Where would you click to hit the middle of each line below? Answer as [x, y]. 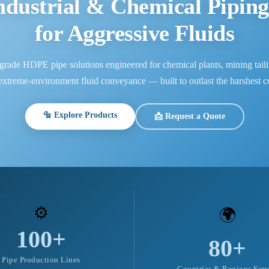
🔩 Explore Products [80, 115]
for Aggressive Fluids [134, 33]
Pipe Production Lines [41, 260]
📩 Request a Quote [189, 116]
